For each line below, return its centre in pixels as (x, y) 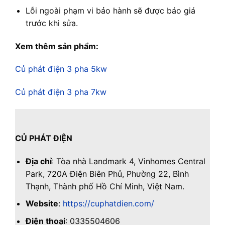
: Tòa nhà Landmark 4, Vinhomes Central (128, 161)
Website (42, 204)
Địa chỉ (38, 161)
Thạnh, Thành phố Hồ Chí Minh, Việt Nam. (105, 186)
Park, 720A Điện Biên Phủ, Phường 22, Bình (107, 174)
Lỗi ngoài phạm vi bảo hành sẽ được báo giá (110, 10)
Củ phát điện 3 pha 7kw (61, 92)
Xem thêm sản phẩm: (57, 46)
